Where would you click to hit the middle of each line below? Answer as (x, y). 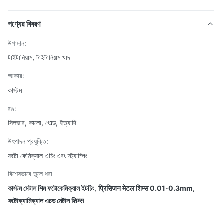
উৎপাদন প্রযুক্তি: (28, 141)
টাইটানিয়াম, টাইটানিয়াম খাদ (39, 57)
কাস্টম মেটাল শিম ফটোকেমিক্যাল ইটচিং (51, 188)
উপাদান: (17, 43)
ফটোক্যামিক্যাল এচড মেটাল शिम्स (46, 200)
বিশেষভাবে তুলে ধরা (30, 174)
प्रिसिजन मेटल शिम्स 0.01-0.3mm (145, 188)
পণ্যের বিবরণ (24, 24)
